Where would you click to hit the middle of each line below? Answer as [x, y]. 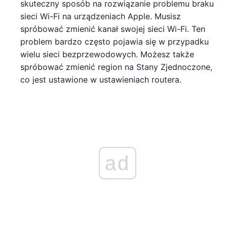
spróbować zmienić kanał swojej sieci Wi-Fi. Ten [113, 29]
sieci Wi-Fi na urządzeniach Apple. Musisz [101, 16]
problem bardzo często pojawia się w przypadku [115, 41]
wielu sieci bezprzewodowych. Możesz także [107, 54]
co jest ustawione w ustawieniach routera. [101, 79]
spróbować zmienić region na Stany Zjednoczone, [116, 67]
